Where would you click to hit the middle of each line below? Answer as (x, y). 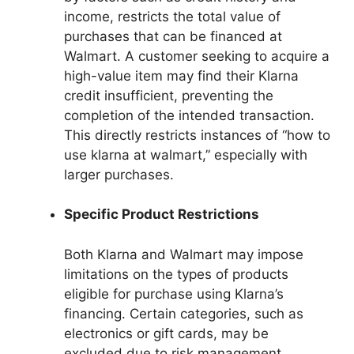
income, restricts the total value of (172, 16)
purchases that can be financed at (173, 36)
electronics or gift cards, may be (166, 333)
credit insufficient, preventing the (169, 95)
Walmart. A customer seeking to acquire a (197, 56)
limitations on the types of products (176, 274)
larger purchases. (119, 174)
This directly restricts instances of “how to (197, 135)
